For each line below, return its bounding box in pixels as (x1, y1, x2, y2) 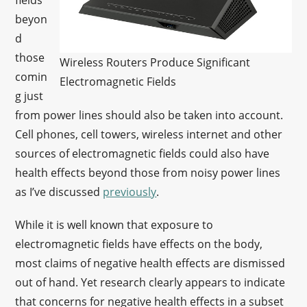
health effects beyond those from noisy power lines (15, 165, 281, 180)
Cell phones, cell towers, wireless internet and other (15, 127, 283, 142)
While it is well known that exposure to (15, 217, 214, 232)
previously (103, 184, 157, 199)
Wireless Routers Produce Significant (59, 55, 250, 70)
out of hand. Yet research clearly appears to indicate (15, 275, 286, 290)
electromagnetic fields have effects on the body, (15, 236, 263, 251)
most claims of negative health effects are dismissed (15, 256, 286, 271)
